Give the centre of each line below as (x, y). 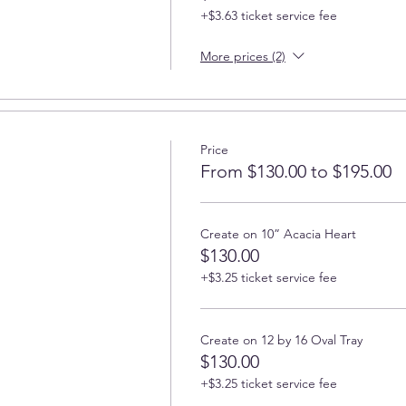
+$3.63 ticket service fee (268, 15)
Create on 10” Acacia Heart (278, 233)
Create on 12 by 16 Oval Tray (281, 339)
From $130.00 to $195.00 (295, 171)
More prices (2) (242, 56)
